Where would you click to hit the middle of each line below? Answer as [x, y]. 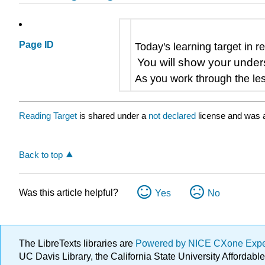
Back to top [41, 154]
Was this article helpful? [69, 192]
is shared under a [113, 116]
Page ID [36, 45]
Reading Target [48, 116]
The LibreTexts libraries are [77, 243]
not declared [173, 116]
